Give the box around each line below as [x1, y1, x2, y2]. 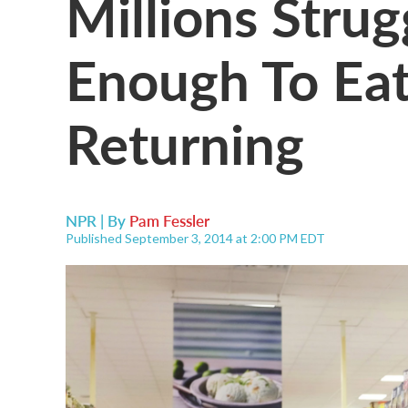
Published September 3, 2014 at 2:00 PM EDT [66, 230, 325, 246]
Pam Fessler [129, 209, 209, 231]
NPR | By [66, 209, 129, 231]
